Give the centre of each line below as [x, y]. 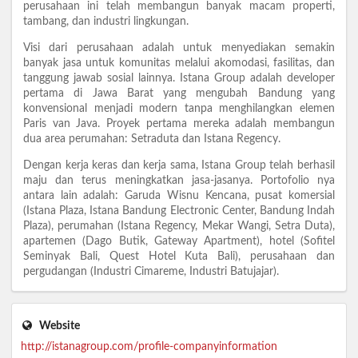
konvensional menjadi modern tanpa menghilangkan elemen [179, 109]
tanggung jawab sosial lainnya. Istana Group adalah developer [179, 79]
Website [58, 326]
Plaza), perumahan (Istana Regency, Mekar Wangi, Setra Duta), [179, 227]
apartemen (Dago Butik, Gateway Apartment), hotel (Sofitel [179, 242]
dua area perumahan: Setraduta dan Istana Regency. [152, 139]
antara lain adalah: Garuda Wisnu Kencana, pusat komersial [179, 196]
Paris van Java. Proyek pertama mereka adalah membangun [179, 124]
